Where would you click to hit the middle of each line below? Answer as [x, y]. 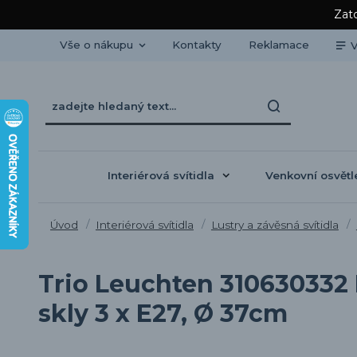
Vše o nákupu [96, 45]
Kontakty [196, 45]
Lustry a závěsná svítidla [275, 224]
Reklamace [279, 45]
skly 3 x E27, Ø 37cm [163, 313]
